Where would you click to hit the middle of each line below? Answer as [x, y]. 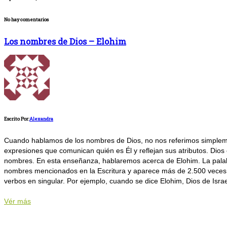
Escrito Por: [17, 119]
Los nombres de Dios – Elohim [65, 42]
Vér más [17, 201]
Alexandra [41, 119]
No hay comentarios [26, 20]
